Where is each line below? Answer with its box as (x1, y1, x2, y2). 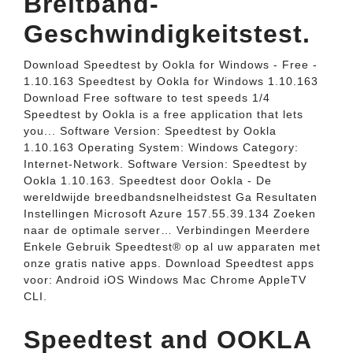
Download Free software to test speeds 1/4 (24, 91, 270, 104)
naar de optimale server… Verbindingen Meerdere (24, 224, 310, 236)
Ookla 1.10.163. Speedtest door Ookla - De (24, 174, 272, 187)
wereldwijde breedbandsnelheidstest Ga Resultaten (24, 191, 318, 203)
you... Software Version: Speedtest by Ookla (24, 124, 277, 137)
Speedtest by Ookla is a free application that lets (24, 108, 303, 121)
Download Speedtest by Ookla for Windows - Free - (24, 58, 318, 71)
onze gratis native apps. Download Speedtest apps (24, 257, 314, 269)
